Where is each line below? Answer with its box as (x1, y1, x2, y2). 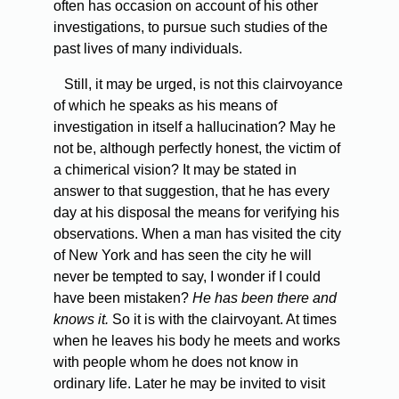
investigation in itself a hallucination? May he (53, 119, 336, 135)
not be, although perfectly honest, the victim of (53, 141, 340, 157)
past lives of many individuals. (53, 41, 242, 57)
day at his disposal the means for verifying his (53, 205, 339, 221)
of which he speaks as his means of (53, 98, 277, 114)
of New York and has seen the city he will (53, 248, 312, 264)
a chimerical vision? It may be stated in (53, 162, 297, 178)
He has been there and (192, 290, 337, 306)
